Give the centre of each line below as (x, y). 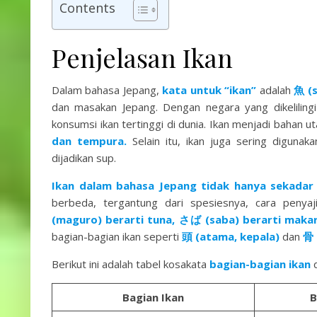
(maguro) (77, 219)
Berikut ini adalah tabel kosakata (131, 264)
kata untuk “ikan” (208, 90)
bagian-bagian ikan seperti (117, 236)
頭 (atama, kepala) (232, 236)
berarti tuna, (140, 219)
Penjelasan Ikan (142, 57)
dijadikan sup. (84, 158)
